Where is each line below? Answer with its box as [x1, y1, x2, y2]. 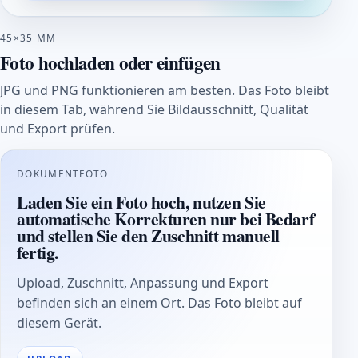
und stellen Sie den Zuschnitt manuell [17, 223, 280, 249]
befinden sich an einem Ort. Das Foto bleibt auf [17, 294, 302, 312]
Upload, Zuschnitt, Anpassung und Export [17, 274, 268, 292]
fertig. [17, 240, 58, 265]
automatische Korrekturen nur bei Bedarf [17, 206, 315, 232]
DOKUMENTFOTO [17, 167, 109, 181]
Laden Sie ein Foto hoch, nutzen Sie [17, 189, 266, 215]
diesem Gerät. [17, 314, 101, 332]
